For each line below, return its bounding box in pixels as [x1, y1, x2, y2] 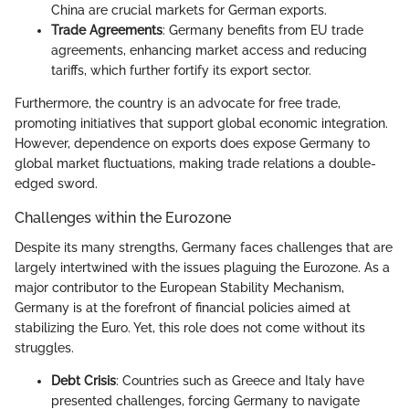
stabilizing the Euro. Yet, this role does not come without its [15, 320, 365, 335]
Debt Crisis [51, 372, 116, 388]
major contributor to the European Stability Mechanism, [15, 279, 344, 295]
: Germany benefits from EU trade [163, 23, 363, 38]
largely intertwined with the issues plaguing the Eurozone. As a [15, 259, 390, 275]
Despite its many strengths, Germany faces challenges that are [15, 239, 393, 255]
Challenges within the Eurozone [15, 209, 231, 227]
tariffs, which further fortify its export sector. [51, 63, 311, 79]
